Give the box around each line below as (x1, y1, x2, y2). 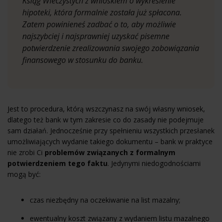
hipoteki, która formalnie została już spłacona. (22, 6, 182, 18)
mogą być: (7, 169, 41, 179)
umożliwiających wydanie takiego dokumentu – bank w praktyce (7, 136, 213, 146)
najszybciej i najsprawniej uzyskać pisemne (22, 30, 169, 42)
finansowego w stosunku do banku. (22, 54, 143, 65)
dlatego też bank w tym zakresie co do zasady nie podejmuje (7, 114, 204, 124)
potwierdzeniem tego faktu (7, 158, 108, 168)
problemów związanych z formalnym (45, 147, 175, 157)
